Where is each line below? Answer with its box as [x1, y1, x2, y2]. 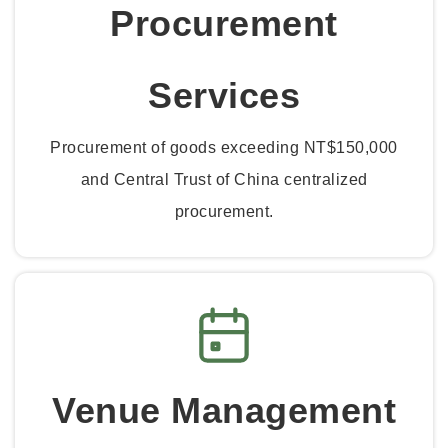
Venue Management [52, 390, 396, 432]
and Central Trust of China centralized [80, 170, 368, 188]
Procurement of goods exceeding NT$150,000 [50, 138, 398, 156]
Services [148, 74, 300, 116]
